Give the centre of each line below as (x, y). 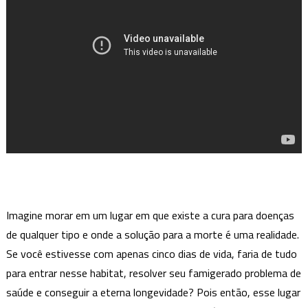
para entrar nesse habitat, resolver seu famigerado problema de (153, 273)
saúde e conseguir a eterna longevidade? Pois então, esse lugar (153, 293)
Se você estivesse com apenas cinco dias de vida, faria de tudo (151, 254)
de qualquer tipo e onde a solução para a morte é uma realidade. (152, 235)
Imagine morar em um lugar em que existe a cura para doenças (150, 216)
